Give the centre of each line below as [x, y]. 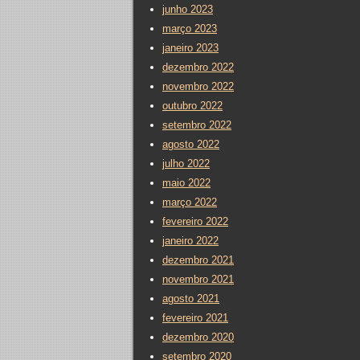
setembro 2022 [197, 125]
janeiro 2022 [190, 241]
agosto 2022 [191, 144]
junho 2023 [188, 9]
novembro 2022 [198, 86]
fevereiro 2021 [195, 318]
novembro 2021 [198, 279]
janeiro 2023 [190, 48]
